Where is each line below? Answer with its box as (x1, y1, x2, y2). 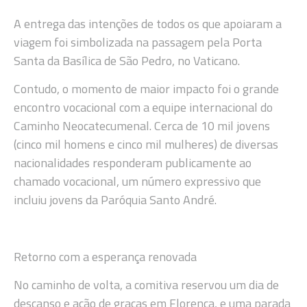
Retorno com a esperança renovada (14, 247, 197, 266)
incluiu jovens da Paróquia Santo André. (14, 190, 217, 209)
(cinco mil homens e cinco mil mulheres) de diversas (14, 134, 278, 153)
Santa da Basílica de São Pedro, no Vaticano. (14, 51, 240, 70)
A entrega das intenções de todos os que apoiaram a (14, 14, 282, 33)
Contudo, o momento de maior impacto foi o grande (14, 79, 279, 98)
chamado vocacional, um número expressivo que (14, 171, 261, 191)
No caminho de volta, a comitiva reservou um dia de (14, 275, 279, 295)
